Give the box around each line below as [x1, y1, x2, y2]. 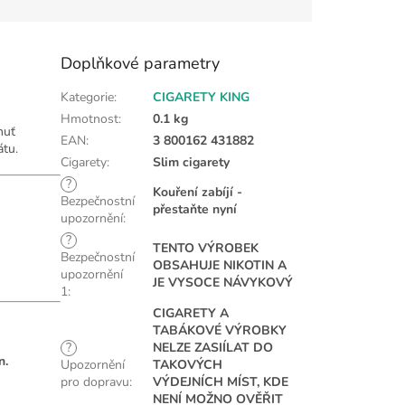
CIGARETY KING [153, 88, 250, 106]
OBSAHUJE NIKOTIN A [153, 256, 287, 274]
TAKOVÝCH [153, 355, 223, 373]
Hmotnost [61, 109, 119, 127]
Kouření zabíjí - [153, 183, 243, 201]
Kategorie [61, 88, 115, 106]
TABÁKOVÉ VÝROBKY [153, 321, 287, 339]
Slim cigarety [153, 153, 231, 171]
